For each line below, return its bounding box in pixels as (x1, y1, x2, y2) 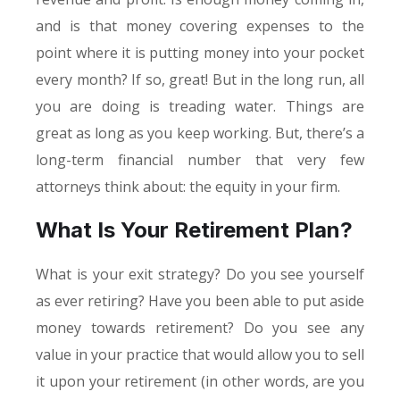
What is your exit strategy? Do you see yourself (36, 263, 364, 284)
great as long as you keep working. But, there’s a (36, 122, 364, 143)
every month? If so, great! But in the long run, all (36, 69, 364, 89)
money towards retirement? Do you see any (36, 317, 364, 337)
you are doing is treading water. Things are (36, 96, 364, 116)
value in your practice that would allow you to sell (36, 344, 364, 364)
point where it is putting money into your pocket (36, 42, 364, 62)
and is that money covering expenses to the (36, 15, 364, 36)
